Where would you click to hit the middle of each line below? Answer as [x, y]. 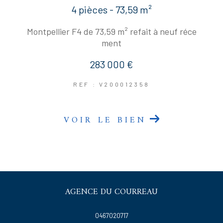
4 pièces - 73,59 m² [111, 10]
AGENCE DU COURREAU [111, 192]
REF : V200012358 [111, 84]
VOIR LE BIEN [105, 121]
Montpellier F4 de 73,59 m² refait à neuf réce [111, 32]
